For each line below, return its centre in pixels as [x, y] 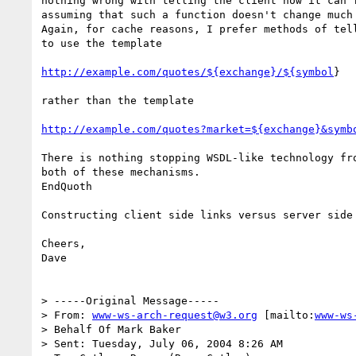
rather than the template [118, 100]
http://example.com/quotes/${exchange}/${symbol [188, 72]
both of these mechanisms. [121, 172]
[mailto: [286, 315]
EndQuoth [67, 186]
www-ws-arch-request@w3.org [175, 315]
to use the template [102, 43]
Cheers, [64, 243]
